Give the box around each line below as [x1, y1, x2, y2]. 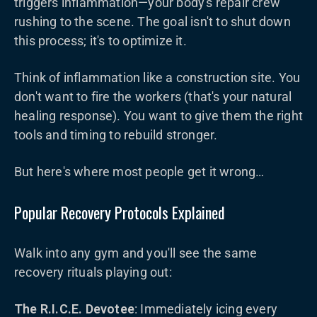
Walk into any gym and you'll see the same [14, 246, 258, 260]
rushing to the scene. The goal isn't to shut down [14, 14, 291, 29]
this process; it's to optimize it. [14, 33, 187, 48]
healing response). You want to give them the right [14, 108, 304, 123]
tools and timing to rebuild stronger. [14, 127, 218, 142]
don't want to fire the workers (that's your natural [14, 89, 292, 104]
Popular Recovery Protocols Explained [14, 201, 225, 224]
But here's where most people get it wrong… [14, 164, 265, 179]
